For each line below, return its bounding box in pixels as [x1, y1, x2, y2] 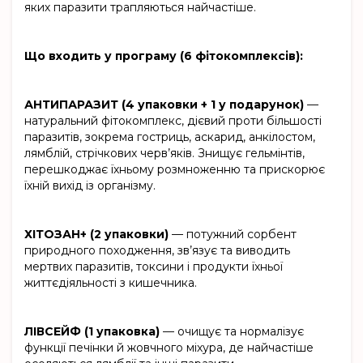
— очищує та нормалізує [160, 324, 304, 340]
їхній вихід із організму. [24, 178, 156, 194]
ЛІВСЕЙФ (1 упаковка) [24, 324, 160, 340]
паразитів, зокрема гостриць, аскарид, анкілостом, [24, 130, 315, 145]
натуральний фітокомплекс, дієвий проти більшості [24, 113, 322, 129]
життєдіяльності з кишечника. [24, 275, 197, 291]
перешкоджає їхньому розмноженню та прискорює [24, 162, 325, 177]
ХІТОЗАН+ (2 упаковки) [24, 227, 169, 242]
